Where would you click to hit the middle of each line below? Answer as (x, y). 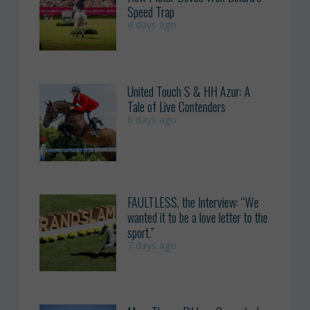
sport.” (141, 232)
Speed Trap (151, 11)
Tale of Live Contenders (177, 107)
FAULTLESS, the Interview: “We (193, 202)
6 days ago (152, 120)
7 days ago (152, 245)
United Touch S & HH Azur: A (189, 92)
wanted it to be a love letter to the (198, 217)
